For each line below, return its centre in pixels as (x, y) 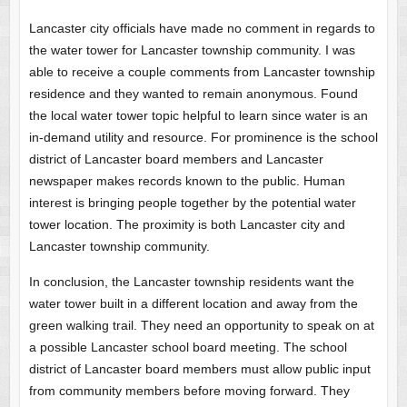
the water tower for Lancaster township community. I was (192, 50)
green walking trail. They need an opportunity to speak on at (201, 325)
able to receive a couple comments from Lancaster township (202, 71)
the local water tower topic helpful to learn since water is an (198, 115)
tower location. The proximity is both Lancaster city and (187, 224)
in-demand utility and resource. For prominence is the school (203, 137)
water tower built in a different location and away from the (193, 303)
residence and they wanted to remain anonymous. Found (193, 93)
